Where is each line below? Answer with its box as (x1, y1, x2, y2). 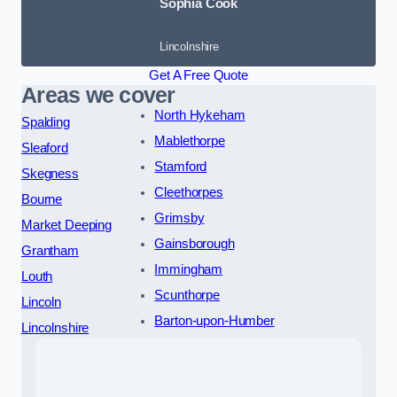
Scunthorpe (154, 287, 220, 302)
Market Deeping (21, 217, 112, 232)
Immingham (154, 261, 223, 276)
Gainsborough (154, 236, 235, 251)
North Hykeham (154, 107, 245, 122)
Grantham (21, 243, 79, 258)
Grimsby (154, 210, 205, 225)
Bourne (21, 191, 63, 206)
